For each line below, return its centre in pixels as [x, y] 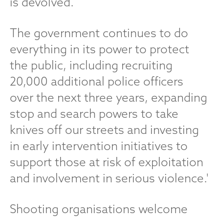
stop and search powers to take [94, 113]
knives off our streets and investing [104, 130]
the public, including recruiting [91, 65]
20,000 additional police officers [97, 81]
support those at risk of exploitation [107, 162]
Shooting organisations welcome [99, 209]
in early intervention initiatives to [99, 146]
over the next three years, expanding [109, 97]
